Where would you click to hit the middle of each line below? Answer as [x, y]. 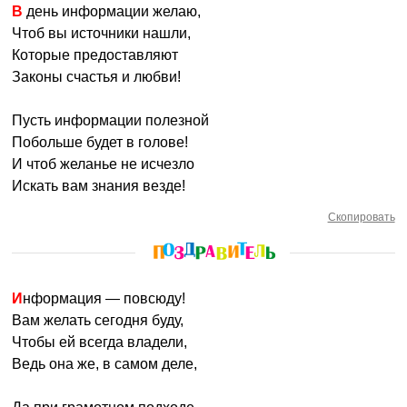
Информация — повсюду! [104, 298]
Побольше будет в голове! [100, 142]
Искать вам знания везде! [99, 186]
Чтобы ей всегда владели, [100, 342]
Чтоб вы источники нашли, [102, 33]
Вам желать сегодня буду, [98, 320]
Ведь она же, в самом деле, [105, 364]
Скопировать [361, 217]
